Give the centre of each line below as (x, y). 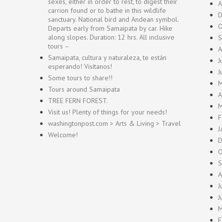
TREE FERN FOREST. (78, 101)
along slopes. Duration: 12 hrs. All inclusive (111, 37)
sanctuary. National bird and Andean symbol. (113, 19)
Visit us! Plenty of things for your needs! (108, 112)
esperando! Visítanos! (80, 66)
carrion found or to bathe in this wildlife (107, 10)
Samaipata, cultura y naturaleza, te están (107, 57)
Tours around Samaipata (84, 89)
